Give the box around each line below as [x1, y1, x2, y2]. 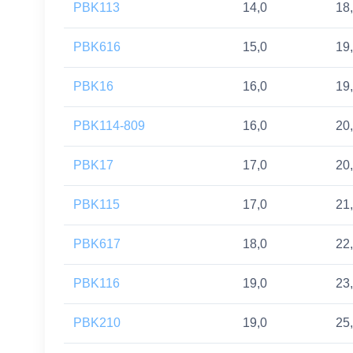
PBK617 [73, 237, 121, 251]
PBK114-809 [73, 119, 145, 133]
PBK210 [73, 316, 121, 330]
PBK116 [73, 277, 120, 291]
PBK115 [73, 198, 120, 212]
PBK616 [73, 40, 121, 54]
